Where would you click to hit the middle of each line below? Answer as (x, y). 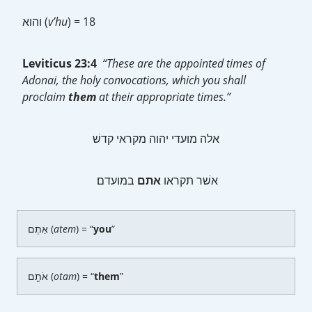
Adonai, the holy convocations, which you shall (134, 80)
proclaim (45, 97)
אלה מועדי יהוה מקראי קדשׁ (156, 139)
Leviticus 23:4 (62, 63)
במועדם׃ (117, 180)
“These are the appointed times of (184, 63)
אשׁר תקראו (189, 180)
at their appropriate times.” (163, 97)
